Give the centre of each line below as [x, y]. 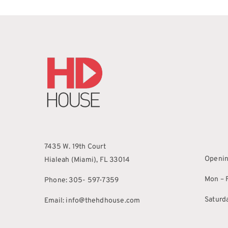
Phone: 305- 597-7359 [82, 181]
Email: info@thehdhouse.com [92, 201]
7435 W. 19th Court [75, 147]
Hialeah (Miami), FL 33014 [87, 160]
